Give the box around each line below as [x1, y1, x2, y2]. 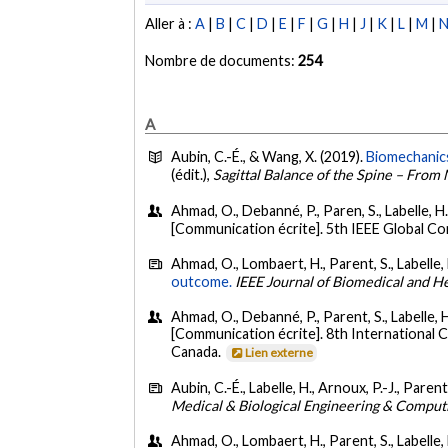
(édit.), [171, 166, 214, 184]
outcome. [171, 272, 233, 290]
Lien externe [245, 345, 314, 361]
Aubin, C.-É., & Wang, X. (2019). [171, 148, 367, 166]
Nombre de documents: [145, 52, 299, 70]
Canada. [171, 343, 225, 361]
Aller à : [145, 15, 196, 33]
